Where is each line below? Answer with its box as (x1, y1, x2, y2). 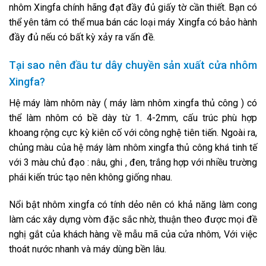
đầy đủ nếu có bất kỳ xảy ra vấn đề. (9, 31, 155, 43)
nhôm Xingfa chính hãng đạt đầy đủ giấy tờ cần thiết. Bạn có (9, 2, 257, 14)
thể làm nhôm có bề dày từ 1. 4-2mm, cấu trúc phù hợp (9, 112, 257, 124)
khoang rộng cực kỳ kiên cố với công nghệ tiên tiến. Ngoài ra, (9, 127, 257, 139)
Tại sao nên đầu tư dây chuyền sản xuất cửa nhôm (9, 59, 257, 72)
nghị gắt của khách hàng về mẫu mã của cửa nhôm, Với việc (9, 228, 257, 240)
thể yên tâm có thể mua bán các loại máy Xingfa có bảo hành (9, 17, 257, 28)
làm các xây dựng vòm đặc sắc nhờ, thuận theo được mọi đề (9, 213, 257, 225)
